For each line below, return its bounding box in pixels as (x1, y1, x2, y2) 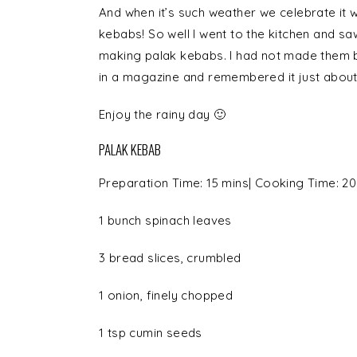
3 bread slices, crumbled (99, 250, 241, 266)
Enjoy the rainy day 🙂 (99, 107, 226, 123)
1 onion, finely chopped (99, 288, 233, 304)
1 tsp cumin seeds (99, 325, 202, 341)
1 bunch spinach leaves (99, 213, 232, 229)
